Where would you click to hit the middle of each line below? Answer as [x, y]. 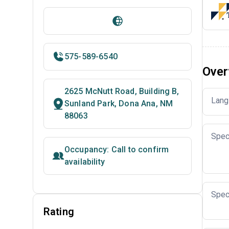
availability [85, 162]
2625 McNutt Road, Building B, [122, 91]
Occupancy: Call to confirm [117, 150]
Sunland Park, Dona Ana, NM [119, 104]
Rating [59, 212]
